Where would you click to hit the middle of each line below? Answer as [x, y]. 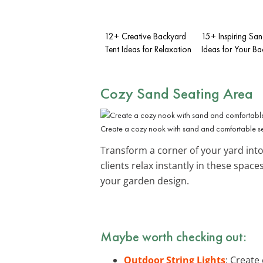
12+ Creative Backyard [145, 36]
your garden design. [145, 181]
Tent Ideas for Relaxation [148, 49]
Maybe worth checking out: [173, 236]
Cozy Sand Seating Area [177, 93]
